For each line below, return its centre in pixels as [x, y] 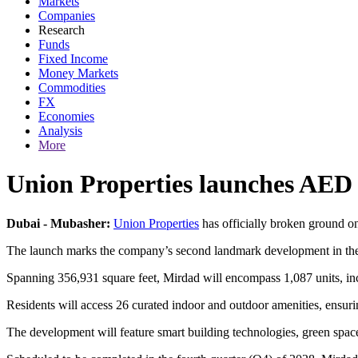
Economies [66, 116]
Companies [67, 16]
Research [62, 30]
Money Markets [78, 73]
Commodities [72, 88]
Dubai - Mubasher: [58, 223]
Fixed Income [73, 59]
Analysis [60, 131]
